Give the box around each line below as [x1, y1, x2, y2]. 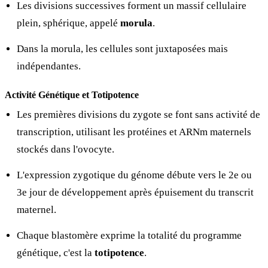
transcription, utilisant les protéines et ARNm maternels [17, 126, 251, 138]
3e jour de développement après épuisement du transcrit [17, 186, 254, 198]
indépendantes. [17, 60, 81, 72]
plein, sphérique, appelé [17, 17, 120, 29]
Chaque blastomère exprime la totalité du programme [17, 229, 242, 241]
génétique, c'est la [17, 246, 95, 258]
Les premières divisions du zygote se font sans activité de [17, 108, 260, 120]
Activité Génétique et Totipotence [5, 89, 139, 100]
